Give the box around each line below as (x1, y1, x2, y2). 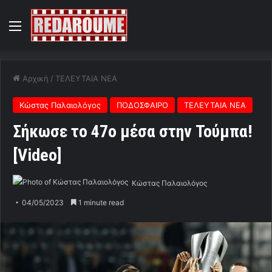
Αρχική (20, 73, 49, 84)
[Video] (13, 145, 61, 166)
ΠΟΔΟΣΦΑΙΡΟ (117, 100, 168, 110)
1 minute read (76, 198, 124, 208)
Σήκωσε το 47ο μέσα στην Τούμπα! (13, 121, 252, 142)
